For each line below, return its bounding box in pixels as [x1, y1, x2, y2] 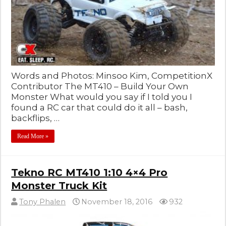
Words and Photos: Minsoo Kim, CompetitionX [11, 71, 213, 81]
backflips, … [11, 113, 60, 124]
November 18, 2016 [81, 197, 153, 207]
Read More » [17, 133, 49, 140]
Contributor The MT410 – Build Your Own [11, 81, 189, 92]
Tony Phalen [19, 197, 66, 207]
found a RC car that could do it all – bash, [11, 102, 188, 113]
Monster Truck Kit [11, 180, 107, 192]
